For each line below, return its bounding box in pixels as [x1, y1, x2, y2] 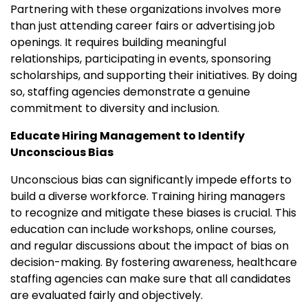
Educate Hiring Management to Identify [10, 128, 245, 144]
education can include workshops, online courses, [10, 221, 276, 238]
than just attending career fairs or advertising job [10, 18, 275, 34]
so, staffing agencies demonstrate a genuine [10, 84, 250, 100]
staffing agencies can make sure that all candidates [10, 271, 291, 287]
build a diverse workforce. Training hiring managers [10, 188, 285, 205]
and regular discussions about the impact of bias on [10, 238, 289, 254]
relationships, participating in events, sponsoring [10, 51, 271, 67]
